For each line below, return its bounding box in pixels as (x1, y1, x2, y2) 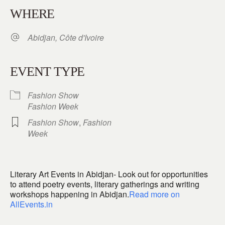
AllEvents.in (10, 198, 53, 210)
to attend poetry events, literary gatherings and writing (10, 178, 199, 190)
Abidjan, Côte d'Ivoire (28, 32, 104, 43)
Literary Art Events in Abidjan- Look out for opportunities (10, 168, 208, 180)
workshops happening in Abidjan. (10, 188, 129, 200)
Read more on (129, 188, 180, 200)
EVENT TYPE (10, 64, 84, 79)
